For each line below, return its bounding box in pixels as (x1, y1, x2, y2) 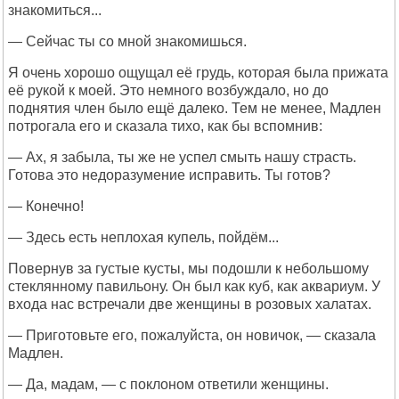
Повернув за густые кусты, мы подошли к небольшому (8, 261, 369, 276)
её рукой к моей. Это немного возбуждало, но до (8, 83, 329, 98)
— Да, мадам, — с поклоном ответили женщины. (8, 377, 329, 392)
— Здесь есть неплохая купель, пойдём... (8, 230, 279, 245)
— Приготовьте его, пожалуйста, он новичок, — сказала (8, 328, 376, 343)
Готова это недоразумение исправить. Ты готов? (8, 167, 330, 183)
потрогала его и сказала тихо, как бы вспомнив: (8, 118, 322, 134)
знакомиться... (8, 3, 102, 18)
